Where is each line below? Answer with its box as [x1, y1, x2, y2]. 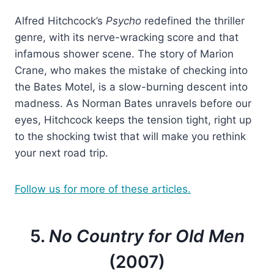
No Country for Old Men [48, 225, 245, 246]
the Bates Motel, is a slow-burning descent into [15, 80, 248, 93]
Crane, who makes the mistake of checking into [15, 64, 248, 76]
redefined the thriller [141, 14, 245, 27]
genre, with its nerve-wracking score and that [15, 31, 239, 43]
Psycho [106, 14, 141, 27]
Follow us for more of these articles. [15, 182, 191, 195]
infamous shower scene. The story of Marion [15, 47, 234, 60]
